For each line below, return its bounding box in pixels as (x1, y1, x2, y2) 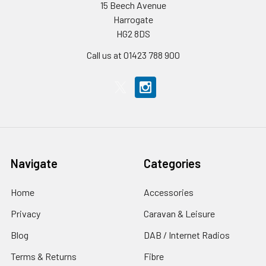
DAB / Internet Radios (144, 229, 230, 240)
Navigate (11, 156, 58, 170)
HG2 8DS (116, 28, 150, 39)
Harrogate (113, 14, 153, 25)
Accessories (144, 186, 194, 198)
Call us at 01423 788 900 (86, 49, 180, 61)
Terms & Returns (11, 251, 77, 262)
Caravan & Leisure (144, 208, 215, 219)
